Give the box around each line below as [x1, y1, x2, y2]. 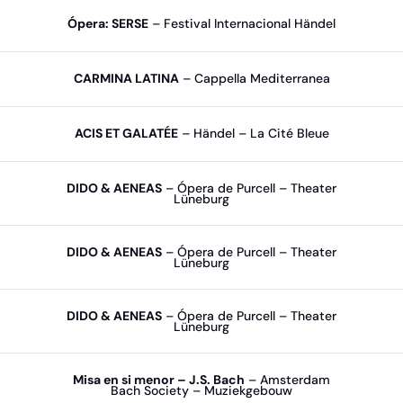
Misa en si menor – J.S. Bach [73, 372, 245, 388]
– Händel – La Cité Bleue [177, 125, 329, 141]
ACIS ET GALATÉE [74, 125, 178, 141]
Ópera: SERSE [67, 15, 148, 31]
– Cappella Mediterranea [178, 70, 330, 86]
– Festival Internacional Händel [148, 15, 336, 31]
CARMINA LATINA [73, 70, 179, 86]
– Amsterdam [245, 372, 330, 388]
